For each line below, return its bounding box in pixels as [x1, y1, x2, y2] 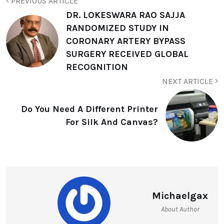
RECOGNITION [66, 61, 128, 73]
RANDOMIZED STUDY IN [66, 22, 169, 34]
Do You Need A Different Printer [21, 103, 158, 114]
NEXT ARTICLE [162, 76, 215, 86]
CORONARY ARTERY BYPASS [66, 35, 185, 47]
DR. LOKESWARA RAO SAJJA [66, 9, 185, 21]
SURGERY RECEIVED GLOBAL [66, 48, 188, 60]
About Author [160, 205, 199, 214]
